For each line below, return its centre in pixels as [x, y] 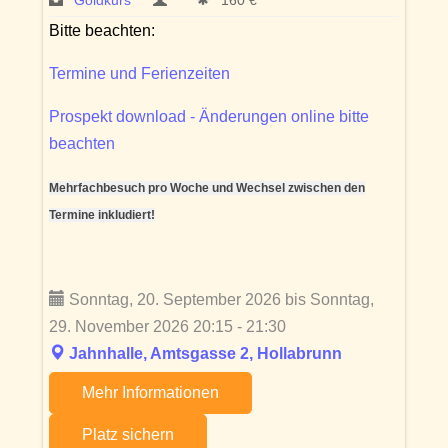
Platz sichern [128, 435]
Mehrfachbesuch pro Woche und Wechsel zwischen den [207, 188]
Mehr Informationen [150, 393]
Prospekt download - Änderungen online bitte [209, 117]
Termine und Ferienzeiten [139, 74]
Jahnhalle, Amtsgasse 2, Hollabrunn [205, 354]
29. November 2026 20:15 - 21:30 [167, 327]
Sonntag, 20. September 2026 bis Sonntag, [219, 300]
